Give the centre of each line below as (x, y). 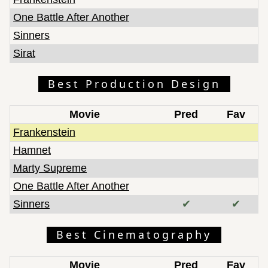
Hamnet (32, 150)
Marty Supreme (50, 168)
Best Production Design (134, 83)
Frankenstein (44, 132)
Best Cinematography (134, 234)
